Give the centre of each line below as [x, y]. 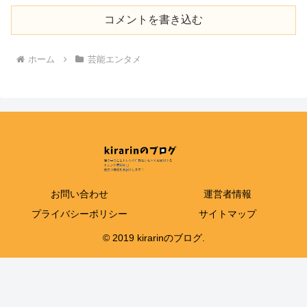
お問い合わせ [79, 194]
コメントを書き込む [153, 19]
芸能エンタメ [114, 59]
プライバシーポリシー [79, 213]
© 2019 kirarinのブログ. [153, 237]
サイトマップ [228, 213]
